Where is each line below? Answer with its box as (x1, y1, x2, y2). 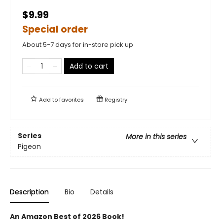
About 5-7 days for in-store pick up (22, 39, 133, 49)
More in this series (126, 131, 186, 142)
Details (90, 186, 113, 197)
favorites (59, 95, 84, 104)
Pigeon (18, 141, 41, 151)
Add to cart (70, 61, 109, 71)
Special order (22, 22, 88, 36)
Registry (103, 95, 127, 104)
